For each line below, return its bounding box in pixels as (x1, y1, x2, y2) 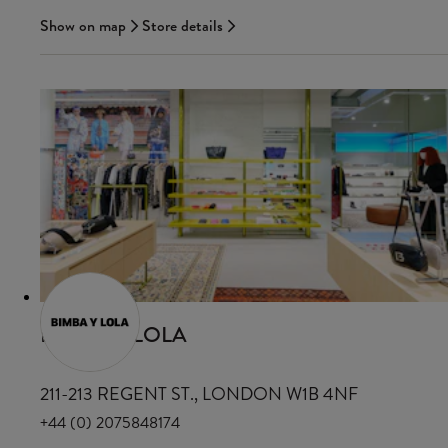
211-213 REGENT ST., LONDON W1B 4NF (40, 381, 358, 406)
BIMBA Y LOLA (40, 319, 187, 349)
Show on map (40, 14, 126, 36)
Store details (142, 14, 223, 36)
